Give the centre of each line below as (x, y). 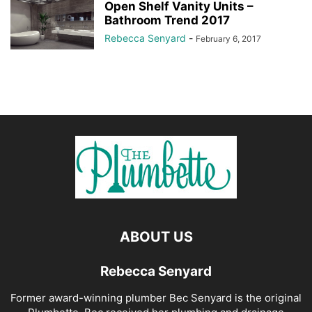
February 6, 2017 (228, 39)
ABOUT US (156, 237)
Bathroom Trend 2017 (167, 20)
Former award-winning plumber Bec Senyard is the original (156, 298)
